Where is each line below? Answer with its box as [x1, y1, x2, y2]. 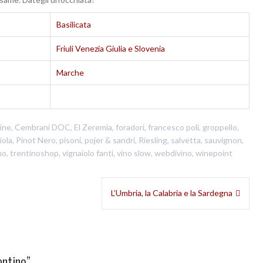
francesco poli [147, 122, 199, 132]
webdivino [154, 147, 192, 158]
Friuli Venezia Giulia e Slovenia [56, 43, 165, 53]
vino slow [117, 147, 151, 158]
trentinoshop [10, 147, 59, 158]
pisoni [59, 134, 81, 145]
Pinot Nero [16, 134, 56, 145]
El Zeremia [73, 122, 112, 132]
